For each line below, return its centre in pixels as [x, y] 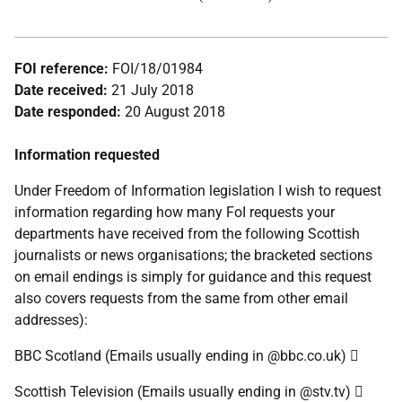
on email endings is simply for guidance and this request [193, 277]
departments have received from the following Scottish [187, 234]
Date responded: [70, 112]
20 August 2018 [175, 112]
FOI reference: [61, 69]
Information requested [87, 155]
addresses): [51, 320]
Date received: [63, 90]
